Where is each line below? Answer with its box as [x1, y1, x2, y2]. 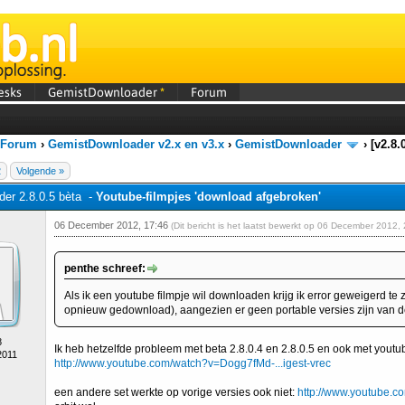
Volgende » [16, 165, 64, 176]
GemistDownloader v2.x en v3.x [48, 137, 224, 151]
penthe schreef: [64, 262, 146, 275]
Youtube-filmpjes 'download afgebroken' [96, 190, 321, 203]
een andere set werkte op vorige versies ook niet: [54, 386, 297, 399]
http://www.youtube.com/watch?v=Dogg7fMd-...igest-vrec [54, 357, 331, 370]
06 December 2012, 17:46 [54, 220, 171, 231]
